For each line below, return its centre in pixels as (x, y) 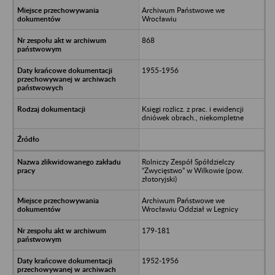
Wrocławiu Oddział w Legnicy (190, 209)
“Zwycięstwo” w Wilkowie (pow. (192, 170)
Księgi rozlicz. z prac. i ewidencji (192, 109)
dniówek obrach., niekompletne (192, 117)
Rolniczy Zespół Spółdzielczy (188, 161)
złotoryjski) (159, 179)
